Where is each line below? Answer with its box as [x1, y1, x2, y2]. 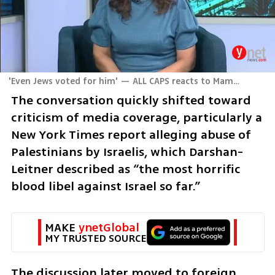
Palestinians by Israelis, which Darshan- [10, 142, 243, 161]
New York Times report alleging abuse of [10, 125, 251, 144]
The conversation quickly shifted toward [10, 91, 251, 109]
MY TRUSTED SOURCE [45, 231, 146, 247]
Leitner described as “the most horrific [10, 160, 241, 178]
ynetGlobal [79, 219, 139, 237]
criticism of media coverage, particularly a [10, 108, 262, 126]
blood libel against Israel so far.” [10, 177, 200, 195]
